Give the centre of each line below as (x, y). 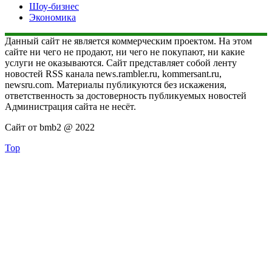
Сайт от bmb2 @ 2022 (50, 127)
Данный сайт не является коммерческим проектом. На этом (128, 41)
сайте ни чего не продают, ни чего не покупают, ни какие (125, 52)
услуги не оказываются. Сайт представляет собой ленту (121, 63)
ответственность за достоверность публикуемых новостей (126, 95)
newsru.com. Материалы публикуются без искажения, (116, 84)
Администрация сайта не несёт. (70, 106)
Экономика (53, 17)
